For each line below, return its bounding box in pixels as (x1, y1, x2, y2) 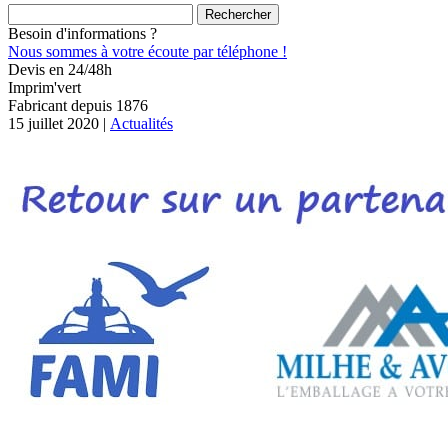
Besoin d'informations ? (8, 25, 157, 42)
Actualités (110, 115, 173, 132)
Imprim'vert (8, 79, 81, 96)
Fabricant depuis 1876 (8, 97, 148, 114)
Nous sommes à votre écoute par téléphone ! (8, 43, 287, 60)
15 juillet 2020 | (8, 115, 110, 132)
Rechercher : (7, 3, 87, 20)
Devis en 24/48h (8, 61, 112, 78)
